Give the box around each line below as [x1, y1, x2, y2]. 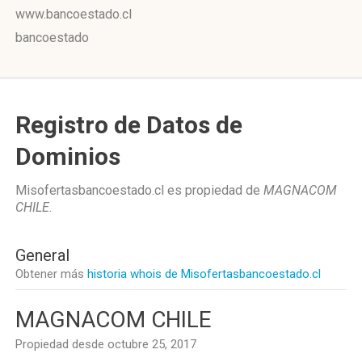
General [15, 246, 69, 265]
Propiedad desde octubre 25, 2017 [15, 337, 196, 351]
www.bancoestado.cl [15, 6, 132, 22]
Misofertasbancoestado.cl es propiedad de [15, 183, 263, 198]
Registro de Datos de [15, 111, 242, 139]
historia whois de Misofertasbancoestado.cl [87, 267, 321, 281]
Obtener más [15, 267, 87, 281]
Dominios [15, 142, 120, 170]
